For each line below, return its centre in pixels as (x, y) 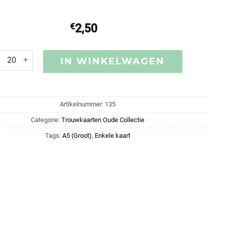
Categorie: (46, 120)
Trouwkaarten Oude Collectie (103, 120)
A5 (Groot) (77, 136)
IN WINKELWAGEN (113, 61)
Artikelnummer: (82, 104)
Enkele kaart (112, 136)
